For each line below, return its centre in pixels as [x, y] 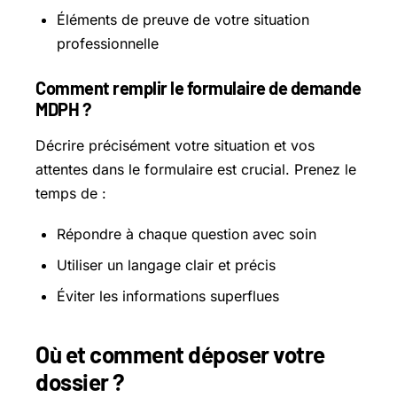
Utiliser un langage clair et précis [166, 265]
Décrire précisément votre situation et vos [175, 146]
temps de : [71, 194]
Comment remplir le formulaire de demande [198, 88]
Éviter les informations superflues [168, 296]
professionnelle [108, 44]
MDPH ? [63, 109]
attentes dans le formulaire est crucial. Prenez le [196, 170]
